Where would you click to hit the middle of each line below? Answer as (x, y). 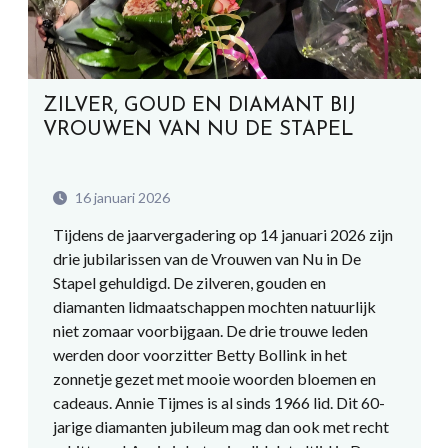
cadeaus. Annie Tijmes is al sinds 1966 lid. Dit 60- (218, 402)
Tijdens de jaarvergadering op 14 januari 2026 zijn (222, 234)
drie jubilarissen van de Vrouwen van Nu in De (206, 258)
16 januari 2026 (120, 197)
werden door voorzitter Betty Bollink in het (199, 354)
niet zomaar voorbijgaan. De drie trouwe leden (210, 330)
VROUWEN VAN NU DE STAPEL (198, 130)
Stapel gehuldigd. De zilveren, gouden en (189, 282)
